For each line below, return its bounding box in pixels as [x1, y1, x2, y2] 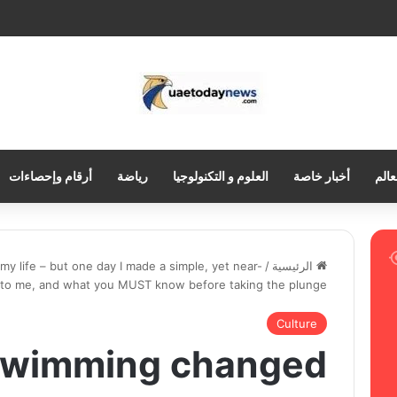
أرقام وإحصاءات [9, 168, 92, 183]
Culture [276, 316, 318, 331]
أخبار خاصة [293, 168, 350, 183]
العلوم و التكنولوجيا [173, 168, 269, 183]
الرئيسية [272, 259, 317, 273]
